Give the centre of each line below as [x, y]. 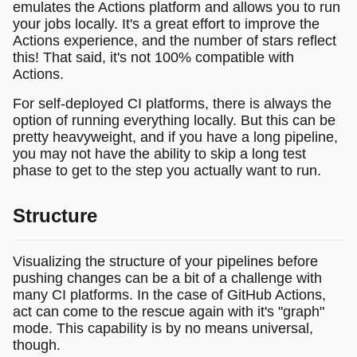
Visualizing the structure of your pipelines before [165, 261]
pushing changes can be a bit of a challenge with [167, 278]
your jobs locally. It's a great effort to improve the [166, 24]
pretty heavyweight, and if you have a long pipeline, [175, 137]
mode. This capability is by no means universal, [163, 328]
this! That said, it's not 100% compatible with [153, 57]
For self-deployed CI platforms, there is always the [172, 103]
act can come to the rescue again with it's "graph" [169, 311]
